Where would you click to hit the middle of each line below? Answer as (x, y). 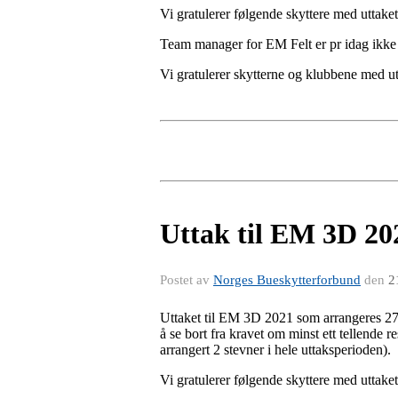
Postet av (187, 280)
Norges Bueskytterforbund (287, 280)
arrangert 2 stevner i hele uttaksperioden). (275, 350)
